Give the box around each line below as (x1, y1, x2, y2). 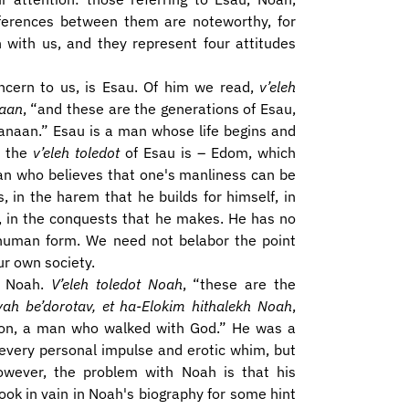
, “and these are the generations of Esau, (22, 100, 297, 118)
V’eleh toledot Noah (50, 275, 183, 293)
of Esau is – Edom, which (120, 143, 296, 162)
